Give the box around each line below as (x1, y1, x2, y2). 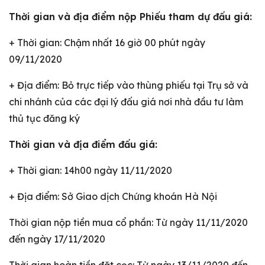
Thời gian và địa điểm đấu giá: (9, 138, 157, 150)
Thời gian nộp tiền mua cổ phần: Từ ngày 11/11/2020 (9, 216, 248, 228)
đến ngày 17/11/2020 (9, 233, 105, 245)
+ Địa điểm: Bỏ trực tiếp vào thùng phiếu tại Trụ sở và (9, 79, 248, 91)
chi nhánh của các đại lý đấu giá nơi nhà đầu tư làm (9, 96, 243, 108)
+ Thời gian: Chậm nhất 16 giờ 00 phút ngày (9, 37, 205, 49)
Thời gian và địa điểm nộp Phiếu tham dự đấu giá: (9, 11, 252, 22)
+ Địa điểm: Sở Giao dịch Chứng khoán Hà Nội (9, 190, 217, 202)
